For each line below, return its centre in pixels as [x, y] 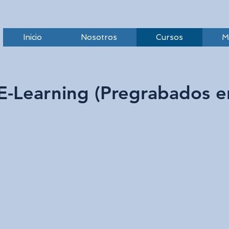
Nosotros [99, 37]
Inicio [32, 37]
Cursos [169, 37]
